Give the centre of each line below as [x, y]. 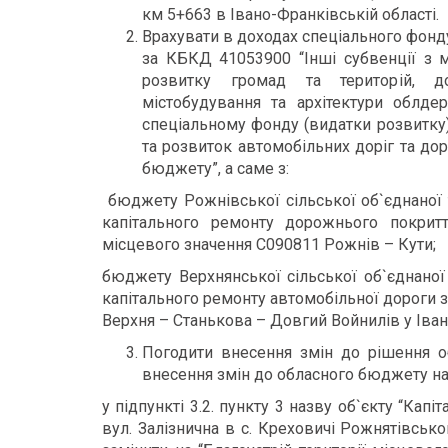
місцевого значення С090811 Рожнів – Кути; [269, 244]
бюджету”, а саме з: [215, 168]
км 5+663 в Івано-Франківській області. [290, 14]
